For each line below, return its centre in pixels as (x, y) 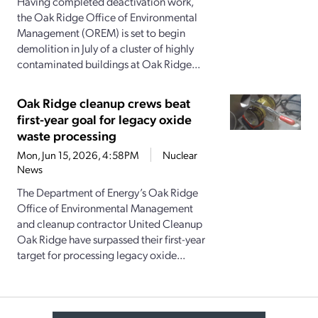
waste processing (67, 136)
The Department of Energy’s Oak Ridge (108, 192)
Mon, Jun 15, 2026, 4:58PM (78, 155)
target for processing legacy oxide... (101, 255)
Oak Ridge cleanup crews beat (104, 103)
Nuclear (180, 155)
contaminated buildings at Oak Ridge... (109, 64)
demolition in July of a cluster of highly (105, 48)
